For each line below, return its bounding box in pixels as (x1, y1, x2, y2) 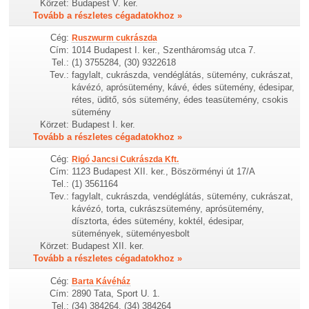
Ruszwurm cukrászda (72, 33, 158, 43)
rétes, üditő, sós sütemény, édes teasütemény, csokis (72, 94, 289, 106)
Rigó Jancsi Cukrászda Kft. (72, 154, 179, 165)
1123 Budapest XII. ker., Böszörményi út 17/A (72, 166, 256, 177)
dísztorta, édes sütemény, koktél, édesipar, (72, 216, 245, 227)
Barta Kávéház (72, 276, 131, 286)
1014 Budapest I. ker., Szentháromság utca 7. (72, 45, 257, 56)
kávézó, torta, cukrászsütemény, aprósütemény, (72, 203, 265, 215)
